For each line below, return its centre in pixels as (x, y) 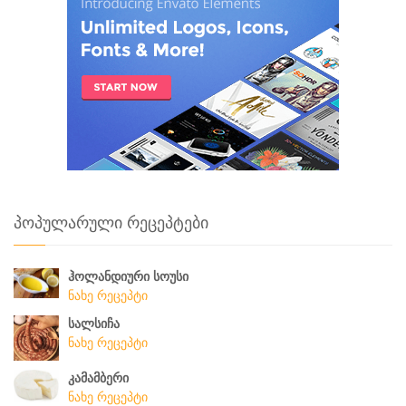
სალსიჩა (94, 323)
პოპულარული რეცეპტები (111, 222)
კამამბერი (98, 377)
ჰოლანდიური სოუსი (128, 276)
